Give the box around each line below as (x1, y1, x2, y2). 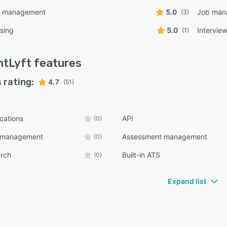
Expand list (168, 177, 206, 185)
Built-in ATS (122, 150, 161, 159)
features (31, 56, 82, 70)
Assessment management (122, 132, 208, 141)
